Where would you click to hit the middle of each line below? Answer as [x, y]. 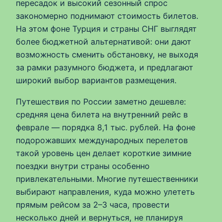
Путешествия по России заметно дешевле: [101, 101]
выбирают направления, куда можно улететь [105, 192]
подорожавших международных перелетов [102, 140]
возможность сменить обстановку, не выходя [107, 55]
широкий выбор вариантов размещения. [96, 81]
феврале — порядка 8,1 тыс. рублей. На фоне [106, 127]
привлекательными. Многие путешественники [107, 179]
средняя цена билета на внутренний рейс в [102, 114]
